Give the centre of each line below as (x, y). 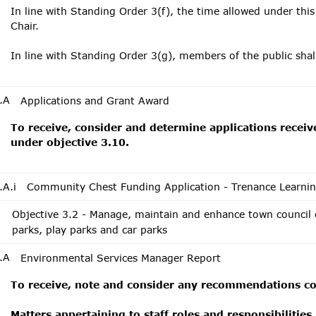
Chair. (25, 26)
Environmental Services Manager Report (121, 258)
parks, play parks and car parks (89, 230)
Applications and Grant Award (95, 101)
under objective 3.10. (70, 142)
